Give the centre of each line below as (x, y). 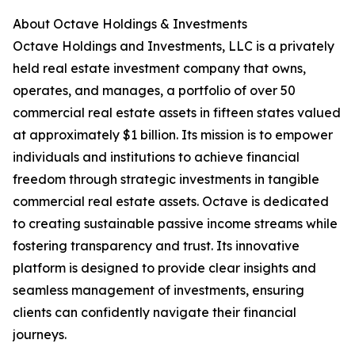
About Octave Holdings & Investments (130, 24)
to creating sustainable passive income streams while (175, 223)
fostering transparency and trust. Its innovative (156, 246)
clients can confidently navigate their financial (155, 312)
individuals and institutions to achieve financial (156, 157)
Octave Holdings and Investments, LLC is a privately (174, 46)
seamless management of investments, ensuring (158, 290)
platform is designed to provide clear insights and (164, 268)
